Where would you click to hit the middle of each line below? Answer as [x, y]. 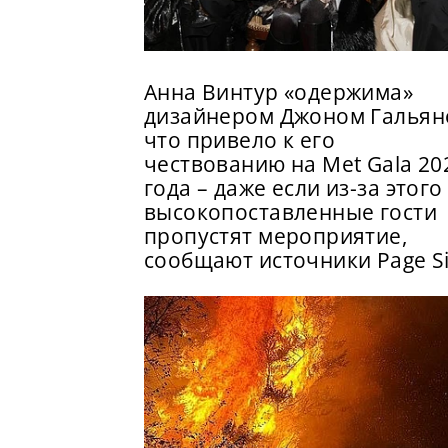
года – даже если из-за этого [293, 188]
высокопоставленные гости [290, 212]
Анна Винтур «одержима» [279, 92]
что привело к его [240, 140]
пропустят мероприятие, [276, 236]
